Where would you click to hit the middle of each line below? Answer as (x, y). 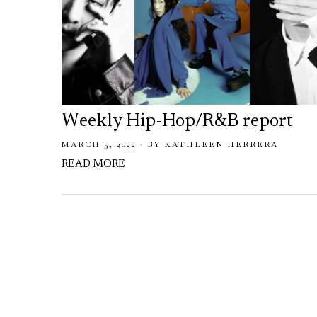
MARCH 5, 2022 (99, 144)
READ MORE (93, 164)
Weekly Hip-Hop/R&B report (177, 121)
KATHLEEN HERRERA (221, 144)
